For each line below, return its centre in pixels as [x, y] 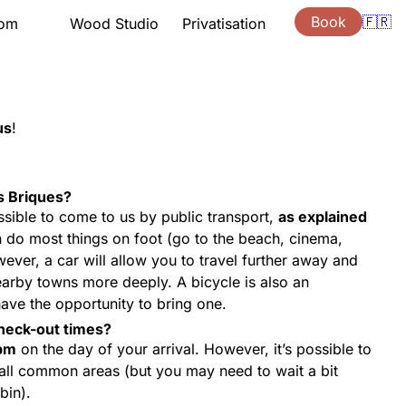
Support [97, 92]
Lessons [97, 74]
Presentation [112, 56]
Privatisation [224, 24]
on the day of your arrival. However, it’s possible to [194, 349]
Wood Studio [114, 24]
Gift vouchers [115, 129]
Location [99, 147]
